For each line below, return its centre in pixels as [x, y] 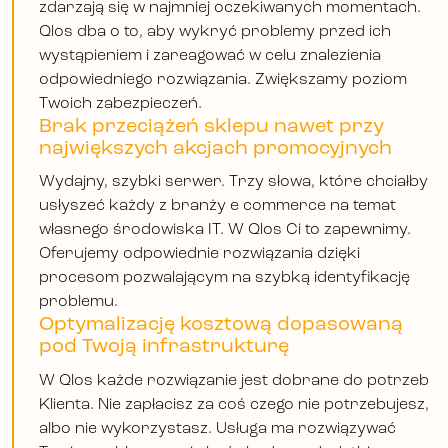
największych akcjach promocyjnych [215, 148]
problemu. [78, 302]
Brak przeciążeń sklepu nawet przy [211, 126]
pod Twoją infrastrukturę [164, 347]
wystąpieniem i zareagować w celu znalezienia [210, 55]
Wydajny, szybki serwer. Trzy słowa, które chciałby [233, 182]
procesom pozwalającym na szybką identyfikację [224, 278]
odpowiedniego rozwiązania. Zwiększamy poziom [223, 79]
